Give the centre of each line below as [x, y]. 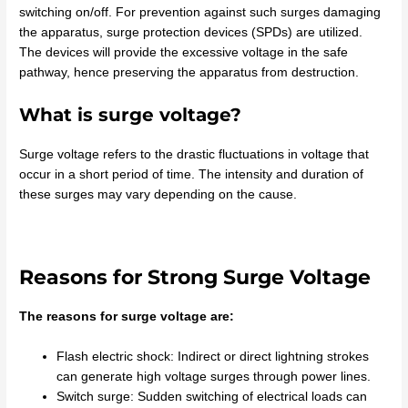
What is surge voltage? [131, 115]
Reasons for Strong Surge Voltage [195, 276]
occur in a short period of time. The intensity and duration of [192, 175]
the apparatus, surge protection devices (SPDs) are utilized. [191, 33]
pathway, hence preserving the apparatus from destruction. [189, 73]
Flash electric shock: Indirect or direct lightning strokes [213, 356]
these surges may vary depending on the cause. [158, 195]
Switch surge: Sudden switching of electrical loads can [212, 396]
